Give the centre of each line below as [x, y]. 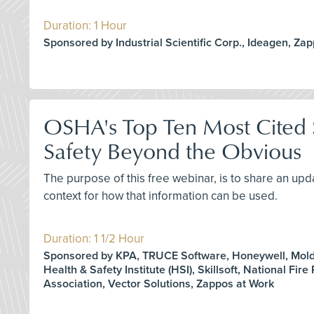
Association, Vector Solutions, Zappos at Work [159, 284]
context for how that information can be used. [161, 196]
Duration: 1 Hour [85, 25]
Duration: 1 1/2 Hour [94, 238]
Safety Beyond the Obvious [172, 150]
